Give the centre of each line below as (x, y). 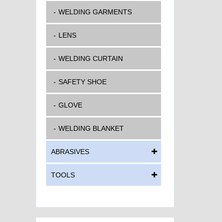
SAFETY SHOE (83, 82)
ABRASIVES (70, 152)
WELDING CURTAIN (91, 58)
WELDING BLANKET (91, 128)
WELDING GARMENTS (95, 12)
